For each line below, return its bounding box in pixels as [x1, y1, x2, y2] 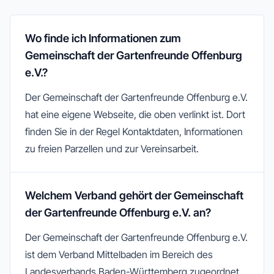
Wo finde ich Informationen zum [25, 32, 181, 45]
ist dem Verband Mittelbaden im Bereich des [25, 248, 213, 261]
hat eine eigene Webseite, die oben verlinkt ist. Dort [25, 108, 245, 120]
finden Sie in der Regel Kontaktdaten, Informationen [25, 125, 243, 138]
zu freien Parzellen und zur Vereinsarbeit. [25, 143, 199, 155]
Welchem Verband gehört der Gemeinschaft [25, 189, 243, 202]
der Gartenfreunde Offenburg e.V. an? [25, 206, 211, 219]
